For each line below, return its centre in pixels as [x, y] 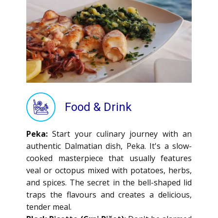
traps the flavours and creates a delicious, [109, 195]
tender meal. [49, 207]
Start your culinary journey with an [122, 134]
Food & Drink [98, 107]
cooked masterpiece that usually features [109, 158]
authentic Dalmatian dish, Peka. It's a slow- [109, 146]
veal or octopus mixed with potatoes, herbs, [109, 170]
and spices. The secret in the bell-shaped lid [109, 182]
